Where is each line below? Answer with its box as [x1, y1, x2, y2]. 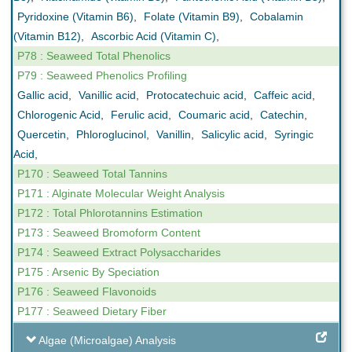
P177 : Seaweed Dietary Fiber [17, 305, 167, 317]
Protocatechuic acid [146, 89, 244, 101]
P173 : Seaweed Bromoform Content [17, 226, 200, 239]
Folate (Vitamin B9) [144, 10, 240, 23]
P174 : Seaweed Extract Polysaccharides [17, 246, 221, 258]
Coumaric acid [178, 108, 250, 121]
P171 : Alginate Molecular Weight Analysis [17, 187, 225, 200]
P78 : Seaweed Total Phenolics [17, 49, 170, 62]
